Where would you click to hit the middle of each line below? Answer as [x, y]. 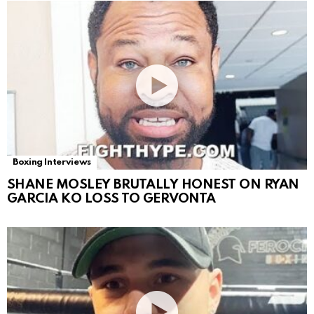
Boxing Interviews [52, 163]
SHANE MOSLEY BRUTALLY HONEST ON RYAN [153, 185]
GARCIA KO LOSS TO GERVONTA [111, 199]
